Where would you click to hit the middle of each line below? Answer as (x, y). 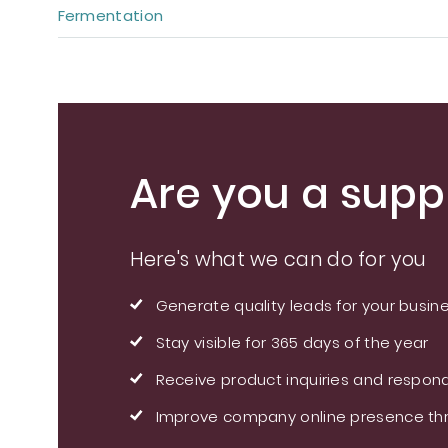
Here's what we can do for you (278, 259)
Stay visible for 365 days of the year (292, 342)
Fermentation (110, 15)
